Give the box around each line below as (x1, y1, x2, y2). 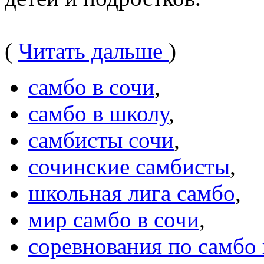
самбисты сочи (28, 127, 174, 153)
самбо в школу (28, 100, 169, 126)
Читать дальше (18, 38, 169, 64)
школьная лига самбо (28, 180, 235, 206)
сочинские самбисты (28, 153, 230, 179)
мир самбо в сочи (28, 206, 199, 232)
